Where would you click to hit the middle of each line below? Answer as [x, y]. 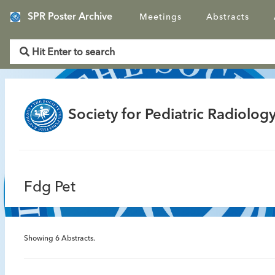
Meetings [161, 17]
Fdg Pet [50, 188]
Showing [40, 239]
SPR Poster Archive [70, 17]
